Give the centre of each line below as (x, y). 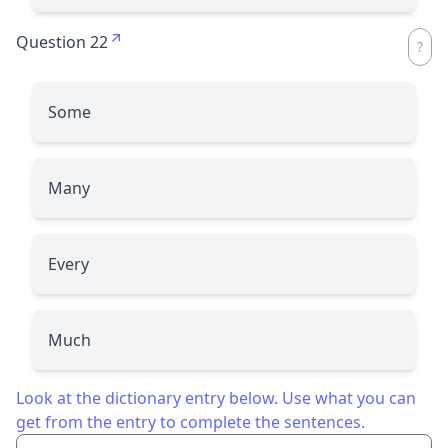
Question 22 (62, 41)
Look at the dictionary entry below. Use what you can (216, 397)
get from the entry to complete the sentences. (190, 421)
